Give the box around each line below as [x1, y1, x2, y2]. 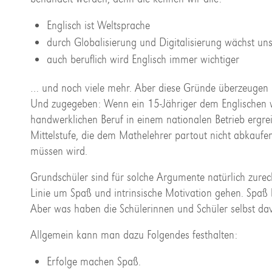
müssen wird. [30, 143, 87, 158]
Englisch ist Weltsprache [47, 18, 150, 32]
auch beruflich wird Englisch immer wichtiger [47, 52, 239, 66]
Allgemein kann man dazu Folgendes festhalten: [30, 227, 237, 242]
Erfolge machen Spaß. [47, 254, 141, 268]
